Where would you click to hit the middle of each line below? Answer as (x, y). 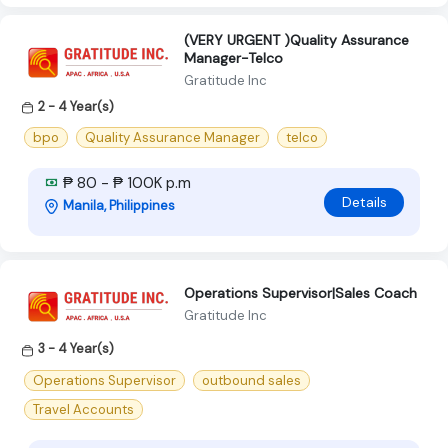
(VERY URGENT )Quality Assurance (296, 40)
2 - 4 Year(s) (76, 107)
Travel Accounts (83, 409)
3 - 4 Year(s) (76, 349)
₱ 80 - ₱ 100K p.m (125, 183)
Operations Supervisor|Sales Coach (300, 292)
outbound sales (251, 380)
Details (364, 201)
